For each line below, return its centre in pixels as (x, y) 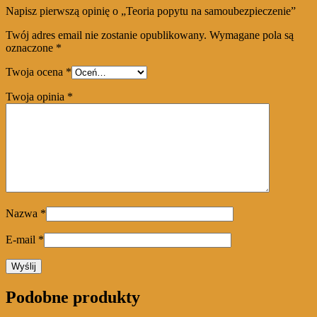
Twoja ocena (36, 72)
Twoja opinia (36, 97)
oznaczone (31, 48)
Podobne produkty (73, 298)
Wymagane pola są (252, 35)
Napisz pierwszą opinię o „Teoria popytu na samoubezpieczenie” (151, 11)
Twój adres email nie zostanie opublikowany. (106, 35)
